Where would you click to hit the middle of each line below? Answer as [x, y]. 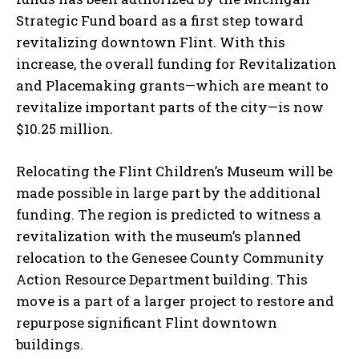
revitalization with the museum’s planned [159, 236]
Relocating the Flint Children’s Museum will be [174, 171]
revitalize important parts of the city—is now [170, 107]
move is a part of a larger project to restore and [175, 301]
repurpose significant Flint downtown [147, 322]
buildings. [50, 344]
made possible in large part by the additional [168, 192]
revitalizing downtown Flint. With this [151, 42]
